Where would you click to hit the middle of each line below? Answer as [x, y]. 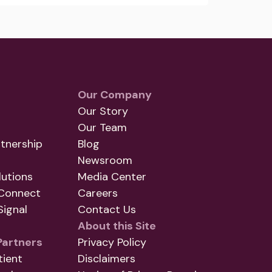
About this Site [117, 226]
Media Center [112, 177]
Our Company [115, 95]
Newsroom [105, 161]
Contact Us [107, 210]
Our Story [103, 111]
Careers [98, 193]
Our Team [102, 128]
